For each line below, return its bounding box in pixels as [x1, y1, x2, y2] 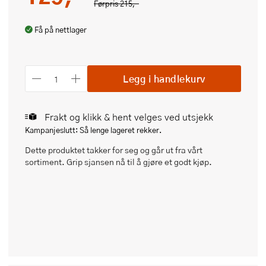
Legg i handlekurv [123, 71, 205, 85]
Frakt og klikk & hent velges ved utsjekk [45, 110, 213, 124]
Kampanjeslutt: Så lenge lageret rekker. [25, 125, 161, 136]
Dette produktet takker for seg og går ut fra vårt [25, 144, 202, 156]
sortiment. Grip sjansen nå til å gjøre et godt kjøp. [25, 156, 212, 168]
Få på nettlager [34, 24, 87, 36]
